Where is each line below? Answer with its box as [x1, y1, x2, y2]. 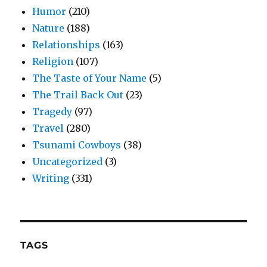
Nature [32, 21, 65, 34]
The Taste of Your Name [32, 72, 147, 84]
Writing [32, 172, 70, 184]
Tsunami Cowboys [32, 138, 122, 151]
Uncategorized [32, 155, 103, 167]
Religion [32, 55, 74, 67]
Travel [32, 122, 64, 134]
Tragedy [32, 105, 73, 117]
